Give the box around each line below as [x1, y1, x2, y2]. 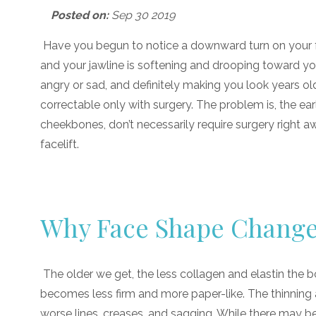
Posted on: [51, 8, 109, 22]
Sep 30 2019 [109, 8, 175, 22]
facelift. [40, 137, 79, 151]
